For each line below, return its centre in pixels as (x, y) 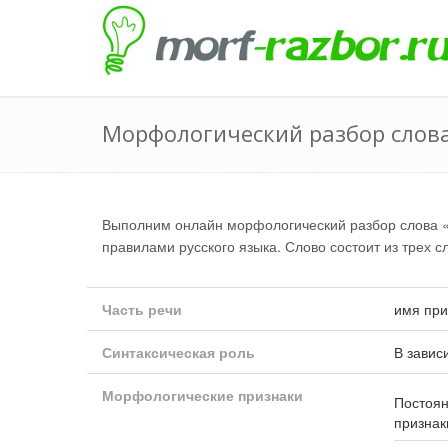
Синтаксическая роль (178, 352)
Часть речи (142, 309)
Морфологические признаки (202, 395)
